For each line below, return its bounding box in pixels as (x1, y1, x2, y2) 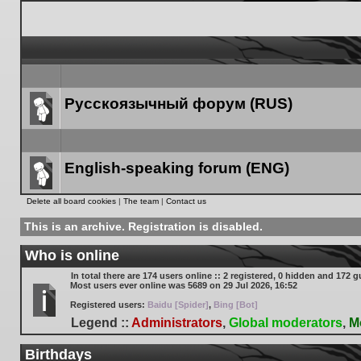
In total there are (71, 271, 143, 280)
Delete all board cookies (27, 197, 116, 205)
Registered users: (70, 300, 147, 309)
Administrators (131, 316, 222, 330)
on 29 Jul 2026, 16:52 (207, 280, 297, 290)
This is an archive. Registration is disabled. (24, 220, 263, 233)
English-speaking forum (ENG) (64, 160, 289, 176)
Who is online (25, 247, 119, 263)
